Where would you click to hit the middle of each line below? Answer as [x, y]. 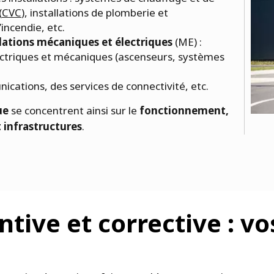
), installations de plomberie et [95, 12]
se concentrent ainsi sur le [74, 110]
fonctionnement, [183, 110]
